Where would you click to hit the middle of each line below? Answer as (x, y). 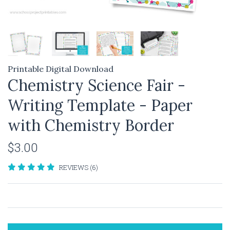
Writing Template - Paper (100, 105)
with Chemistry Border (91, 125)
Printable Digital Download (61, 69)
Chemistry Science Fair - (97, 85)
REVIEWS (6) (78, 167)
